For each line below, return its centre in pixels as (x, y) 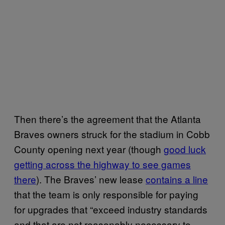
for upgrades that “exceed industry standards (111, 209)
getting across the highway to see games (102, 164)
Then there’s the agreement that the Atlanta (107, 119)
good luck (185, 149)
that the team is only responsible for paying (106, 194)
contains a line (177, 179)
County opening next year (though (89, 149)
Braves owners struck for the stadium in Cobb (112, 134)
